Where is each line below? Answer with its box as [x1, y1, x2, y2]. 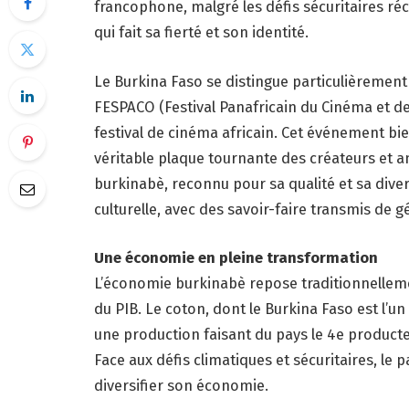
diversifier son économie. [94, 376, 268, 395]
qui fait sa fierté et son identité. [94, 23, 309, 41]
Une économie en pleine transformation [94, 248, 378, 267]
